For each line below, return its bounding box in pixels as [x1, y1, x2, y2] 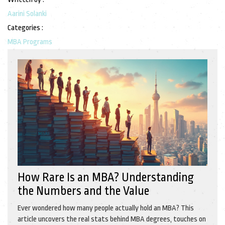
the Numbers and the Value [18, 184, 149, 198]
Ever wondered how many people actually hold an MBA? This [18, 204, 194, 213]
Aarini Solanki [8, 9, 47, 18]
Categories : [8, 23, 43, 32]
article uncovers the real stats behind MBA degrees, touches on [18, 215, 206, 224]
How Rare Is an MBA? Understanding [18, 171, 194, 185]
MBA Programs [8, 37, 52, 46]
